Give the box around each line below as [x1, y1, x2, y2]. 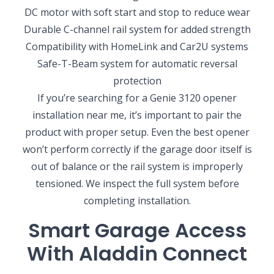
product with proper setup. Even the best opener [24, 125, 250, 139]
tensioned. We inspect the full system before [35, 177, 239, 191]
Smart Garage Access [28, 217, 246, 245]
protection [113, 74, 161, 88]
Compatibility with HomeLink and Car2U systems [26, 40, 248, 54]
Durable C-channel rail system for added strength [23, 23, 251, 37]
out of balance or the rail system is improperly [31, 160, 243, 174]
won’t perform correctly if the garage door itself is [22, 143, 252, 157]
